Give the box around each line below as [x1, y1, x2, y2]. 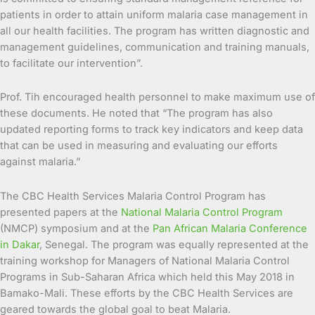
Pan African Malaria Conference [153, 222, 307, 235]
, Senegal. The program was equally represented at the [39, 238, 309, 251]
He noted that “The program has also [92, 107, 273, 120]
